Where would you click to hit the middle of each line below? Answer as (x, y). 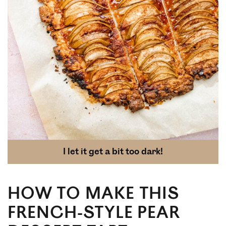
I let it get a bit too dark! (113, 151)
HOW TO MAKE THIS (94, 193)
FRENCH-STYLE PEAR (94, 213)
